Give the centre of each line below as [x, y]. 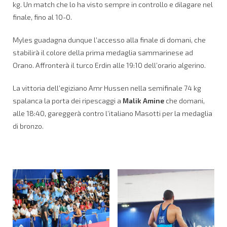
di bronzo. [28, 126]
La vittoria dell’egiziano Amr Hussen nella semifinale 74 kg [107, 88]
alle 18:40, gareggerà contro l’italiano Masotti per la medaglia [112, 113]
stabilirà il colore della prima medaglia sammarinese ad [103, 52]
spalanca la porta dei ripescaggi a [68, 100]
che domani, [184, 100]
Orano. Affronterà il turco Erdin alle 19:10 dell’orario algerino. [109, 65]
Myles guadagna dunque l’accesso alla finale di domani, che [109, 40]
